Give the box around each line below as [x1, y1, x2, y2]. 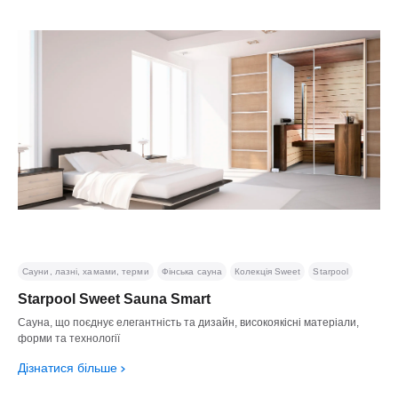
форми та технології [18, 331, 120, 345]
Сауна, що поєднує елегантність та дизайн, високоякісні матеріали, [18, 315, 359, 329]
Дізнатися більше [18, 360, 117, 375]
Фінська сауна [161, 266, 223, 276]
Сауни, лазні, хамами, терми [22, 266, 149, 276]
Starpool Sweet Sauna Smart [18, 291, 211, 306]
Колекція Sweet [235, 266, 301, 276]
